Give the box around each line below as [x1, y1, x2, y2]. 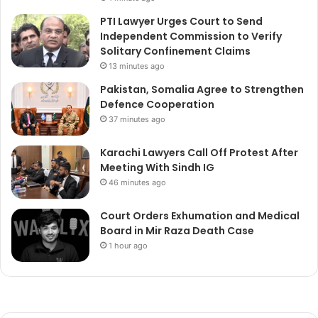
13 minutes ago [109, 61, 165, 72]
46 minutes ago [109, 177, 166, 188]
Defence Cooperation [100, 97, 214, 112]
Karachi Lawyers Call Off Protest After [100, 146, 298, 160]
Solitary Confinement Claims [100, 44, 251, 59]
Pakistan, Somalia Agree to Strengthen [100, 82, 304, 97]
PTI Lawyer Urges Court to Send [100, 14, 263, 29]
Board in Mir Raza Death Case [100, 224, 254, 238]
